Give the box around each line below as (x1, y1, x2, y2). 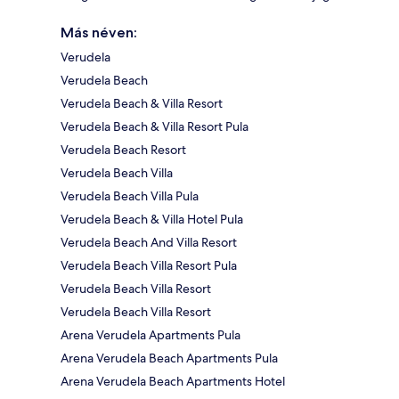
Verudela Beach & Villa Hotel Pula (61, 211, 243, 228)
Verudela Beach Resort (61, 142, 186, 159)
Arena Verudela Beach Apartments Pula (61, 350, 278, 367)
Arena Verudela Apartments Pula (61, 327, 240, 344)
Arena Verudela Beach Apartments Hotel (61, 373, 285, 390)
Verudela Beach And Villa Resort (61, 234, 237, 251)
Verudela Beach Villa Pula (61, 188, 199, 205)
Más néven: (61, 24, 137, 42)
